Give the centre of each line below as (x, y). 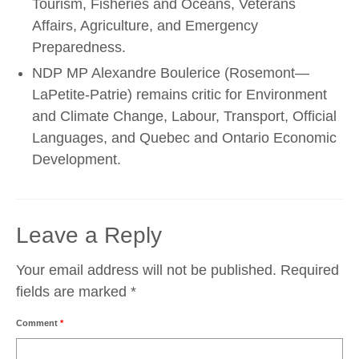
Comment (38, 323)
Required (310, 270)
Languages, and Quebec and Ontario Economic (184, 138)
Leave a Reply (89, 235)
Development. (77, 159)
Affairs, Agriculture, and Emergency (145, 26)
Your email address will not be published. (146, 270)
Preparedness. (79, 47)
